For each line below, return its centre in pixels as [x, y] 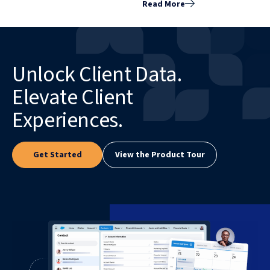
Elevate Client [73, 97]
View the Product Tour [160, 155]
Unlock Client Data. [97, 74]
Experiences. [67, 120]
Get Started [57, 155]
